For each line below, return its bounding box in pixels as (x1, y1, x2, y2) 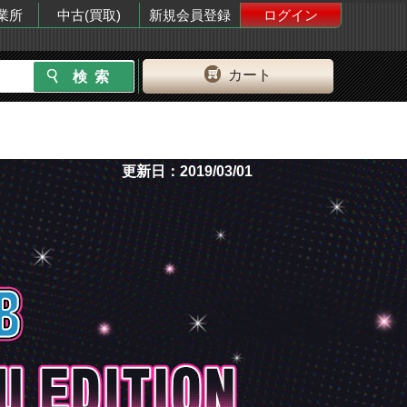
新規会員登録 (149, 7, 231, 23)
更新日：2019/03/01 (122, 164, 253, 180)
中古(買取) (57, 7, 121, 23)
